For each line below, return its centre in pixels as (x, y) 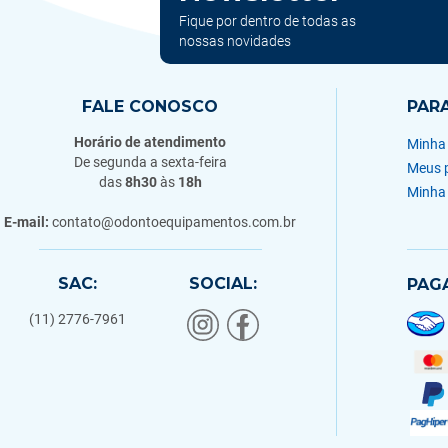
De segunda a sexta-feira (150, 162)
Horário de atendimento (150, 142)
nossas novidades (235, 41)
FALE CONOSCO (150, 106)
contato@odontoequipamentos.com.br (172, 222)
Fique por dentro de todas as (267, 21)
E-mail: (26, 222)
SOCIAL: (223, 283)
